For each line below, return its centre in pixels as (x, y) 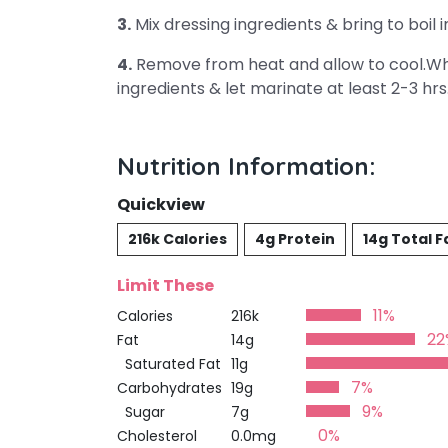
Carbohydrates (169, 388)
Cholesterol (157, 436)
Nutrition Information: (246, 166)
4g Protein (295, 239)
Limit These (165, 285)
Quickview (161, 204)
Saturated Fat (169, 364)
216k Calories (177, 239)
